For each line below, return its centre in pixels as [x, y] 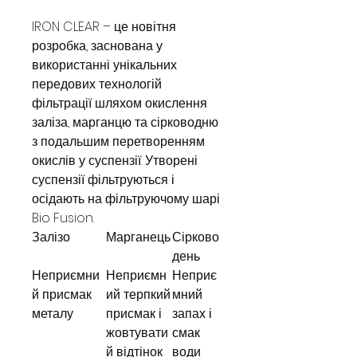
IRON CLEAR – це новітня [104, 27]
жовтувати [137, 333]
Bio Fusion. [63, 218]
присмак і [134, 314]
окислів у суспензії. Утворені [115, 161]
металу [53, 314]
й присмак [62, 294]
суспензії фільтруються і [103, 180]
